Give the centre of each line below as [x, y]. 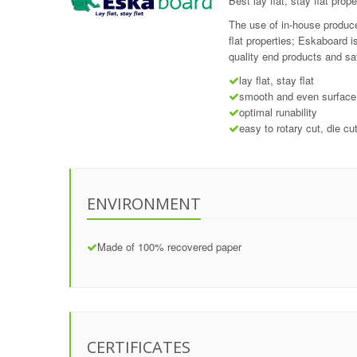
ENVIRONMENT [144, 204]
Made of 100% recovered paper [169, 247]
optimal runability [278, 112]
